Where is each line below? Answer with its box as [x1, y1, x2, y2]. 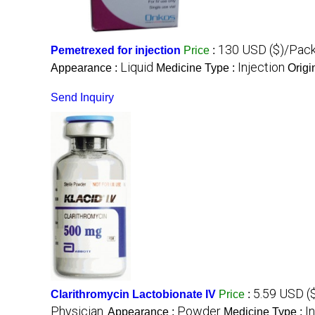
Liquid [120, 59, 153, 75]
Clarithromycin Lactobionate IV [51, 288, 216, 300]
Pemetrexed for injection [51, 44, 181, 56]
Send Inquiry [51, 91, 114, 103]
